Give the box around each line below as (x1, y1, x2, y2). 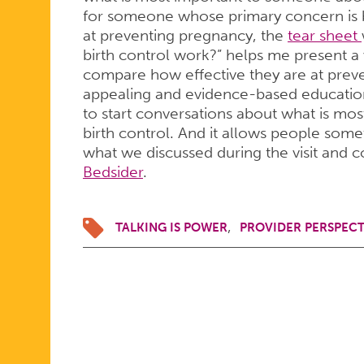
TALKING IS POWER (115, 219, 227, 235)
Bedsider (82, 162, 143, 182)
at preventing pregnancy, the (82, 26, 288, 45)
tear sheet (287, 26, 362, 45)
